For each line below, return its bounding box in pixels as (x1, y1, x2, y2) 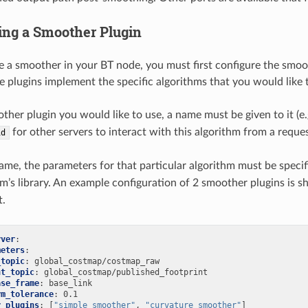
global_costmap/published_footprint (43, 267, 208, 278)
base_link (48, 278, 92, 289)
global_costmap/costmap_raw (34, 256, 159, 267)
